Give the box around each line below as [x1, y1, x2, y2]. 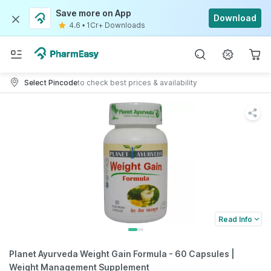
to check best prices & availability [77, 77, 197, 87]
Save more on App [56, 8, 131, 18]
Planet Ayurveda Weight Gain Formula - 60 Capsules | [9, 249, 235, 259]
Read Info [218, 214, 252, 224]
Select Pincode [24, 77, 77, 87]
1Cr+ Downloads [87, 21, 145, 30]
